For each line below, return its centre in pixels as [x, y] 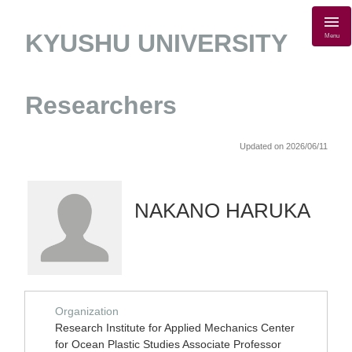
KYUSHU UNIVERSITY [156, 43]
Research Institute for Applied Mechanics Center [175, 328]
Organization [87, 311]
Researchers [101, 105]
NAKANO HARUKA [222, 211]
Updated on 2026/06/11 [284, 146]
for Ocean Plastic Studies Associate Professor [168, 344]
